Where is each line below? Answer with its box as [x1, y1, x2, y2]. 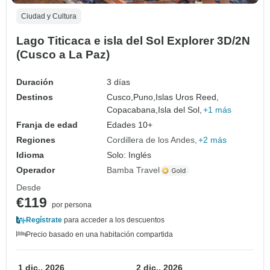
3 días [107, 77, 131, 87]
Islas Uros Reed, [155, 92, 219, 102]
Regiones [16, 135, 55, 145]
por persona [52, 201, 92, 210]
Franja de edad [16, 120, 78, 130]
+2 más [198, 135, 227, 145]
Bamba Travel [107, 165, 160, 175]
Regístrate [26, 216, 62, 225]
